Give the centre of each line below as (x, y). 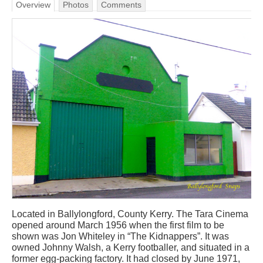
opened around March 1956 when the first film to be (118, 225)
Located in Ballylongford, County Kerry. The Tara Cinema (130, 214)
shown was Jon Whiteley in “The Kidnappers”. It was (120, 236)
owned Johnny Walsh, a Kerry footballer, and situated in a (131, 247)
